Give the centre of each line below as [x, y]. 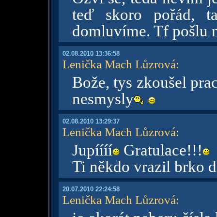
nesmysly [103, 99]
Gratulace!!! [161, 150]
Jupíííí [92, 150]
